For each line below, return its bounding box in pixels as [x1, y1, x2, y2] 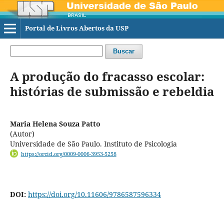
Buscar [112, 47, 134, 55]
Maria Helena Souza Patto [9, 118, 100, 128]
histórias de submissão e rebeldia [9, 82, 214, 99]
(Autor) [9, 128, 34, 138]
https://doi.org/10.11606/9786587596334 [27, 189, 161, 199]
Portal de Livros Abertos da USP [24, 23, 128, 32]
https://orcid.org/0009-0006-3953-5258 [20, 150, 116, 157]
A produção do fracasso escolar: [9, 67, 204, 84]
